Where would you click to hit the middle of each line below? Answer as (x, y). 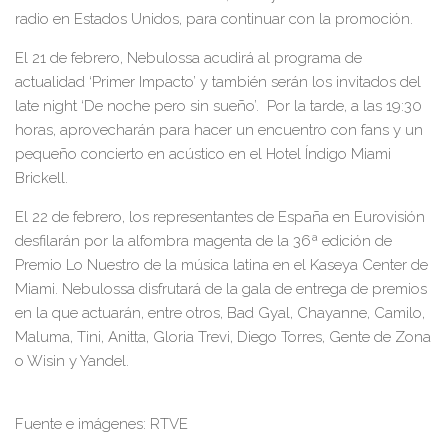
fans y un (392, 130)
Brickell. (45, 178)
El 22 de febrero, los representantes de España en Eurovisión (220, 217)
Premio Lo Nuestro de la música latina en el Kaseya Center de (221, 265)
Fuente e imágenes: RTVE (101, 424)
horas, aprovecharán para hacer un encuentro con (188, 130)
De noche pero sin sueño (169, 106)
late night (46, 106)
